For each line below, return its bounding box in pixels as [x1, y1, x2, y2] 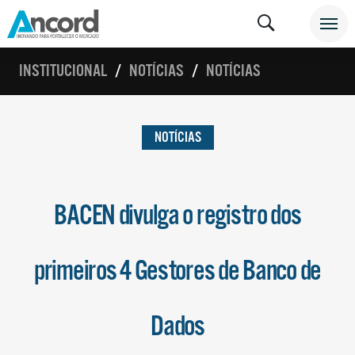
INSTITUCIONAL [19, 60, 107, 82]
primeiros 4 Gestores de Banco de [33, 254, 322, 289]
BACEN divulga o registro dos [54, 199, 301, 234]
